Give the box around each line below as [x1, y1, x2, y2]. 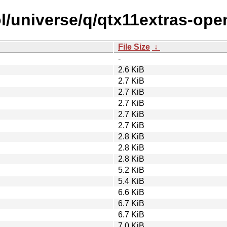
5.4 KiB [118, 176, 144, 185]
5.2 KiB [118, 165, 144, 174]
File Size [118, 42, 150, 51]
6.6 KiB [118, 187, 144, 197]
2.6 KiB [118, 65, 144, 74]
